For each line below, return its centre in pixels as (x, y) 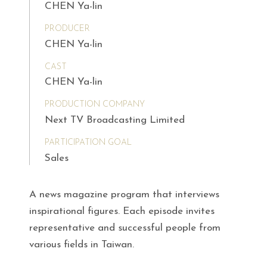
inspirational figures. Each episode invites (122, 211)
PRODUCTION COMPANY (95, 105)
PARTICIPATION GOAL (88, 143)
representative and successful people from (125, 228)
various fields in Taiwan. (82, 244)
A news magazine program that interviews (124, 194)
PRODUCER (67, 29)
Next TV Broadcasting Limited (115, 120)
